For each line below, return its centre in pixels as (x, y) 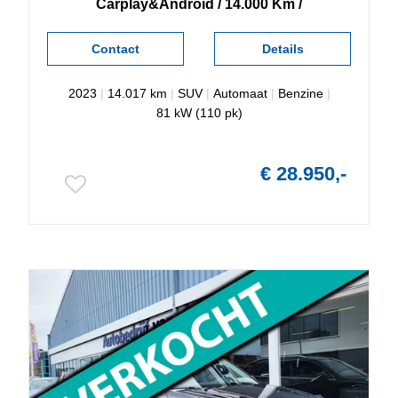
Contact (115, 48)
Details (283, 48)
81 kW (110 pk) (199, 112)
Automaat (240, 93)
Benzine (300, 93)
